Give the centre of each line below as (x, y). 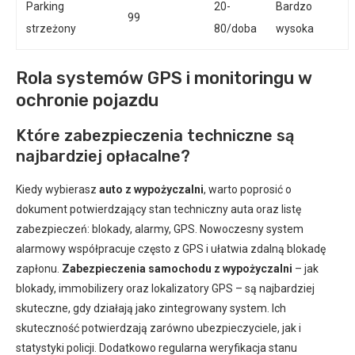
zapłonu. (39, 268)
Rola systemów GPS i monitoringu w (164, 78)
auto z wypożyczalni (151, 189)
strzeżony (51, 28)
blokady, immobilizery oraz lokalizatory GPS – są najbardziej (165, 288)
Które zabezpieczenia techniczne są (155, 135)
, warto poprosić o (248, 189)
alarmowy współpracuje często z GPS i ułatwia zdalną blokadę (171, 248)
